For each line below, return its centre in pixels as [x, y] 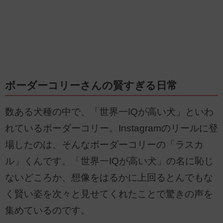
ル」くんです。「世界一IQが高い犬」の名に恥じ [109, 161]
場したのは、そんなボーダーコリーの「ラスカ [104, 145]
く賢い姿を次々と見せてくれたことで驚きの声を [109, 194]
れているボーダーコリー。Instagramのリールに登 [111, 128]
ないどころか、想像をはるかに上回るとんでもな [109, 178]
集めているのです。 [48, 211]
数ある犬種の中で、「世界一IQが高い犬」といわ [109, 112]
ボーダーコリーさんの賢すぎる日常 [91, 86]
